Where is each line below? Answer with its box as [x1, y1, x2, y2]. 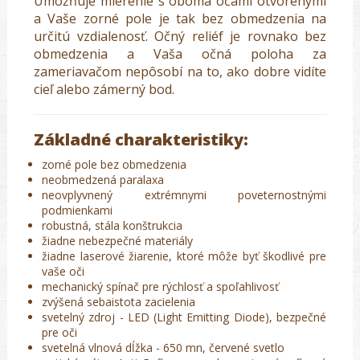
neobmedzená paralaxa [42, 172, 164, 188]
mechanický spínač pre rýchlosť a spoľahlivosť [42, 279, 279, 295]
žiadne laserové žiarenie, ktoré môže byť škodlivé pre [42, 248, 326, 264]
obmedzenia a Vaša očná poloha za [34, 45, 326, 63]
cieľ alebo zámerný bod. [34, 80, 174, 99]
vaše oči [42, 264, 84, 280]
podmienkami [42, 202, 112, 219]
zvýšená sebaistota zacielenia [42, 294, 195, 310]
